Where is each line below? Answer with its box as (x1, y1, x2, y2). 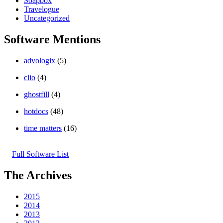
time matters (24, 123, 62, 132)
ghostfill (24, 90, 49, 99)
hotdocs (24, 107, 48, 115)
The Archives (4, 168, 72, 182)
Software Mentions (4, 32, 101, 46)
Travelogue (24, 4, 59, 13)
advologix (24, 56, 55, 65)
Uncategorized (24, 13, 70, 22)
